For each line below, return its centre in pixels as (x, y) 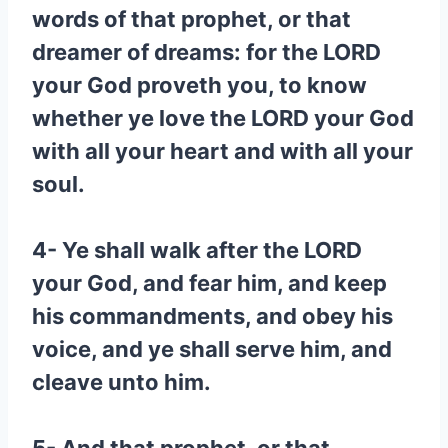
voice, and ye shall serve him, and (212, 349)
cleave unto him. (121, 382)
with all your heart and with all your (222, 151)
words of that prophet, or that (191, 19)
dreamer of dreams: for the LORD (206, 52)
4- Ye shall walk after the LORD (197, 250)
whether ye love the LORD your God (223, 118)
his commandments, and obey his (212, 316)
